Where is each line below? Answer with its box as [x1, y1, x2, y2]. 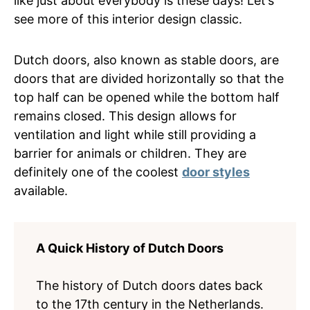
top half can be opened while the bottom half [14, 90, 280, 104]
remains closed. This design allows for [14, 109, 237, 123]
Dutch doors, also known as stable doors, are [14, 53, 279, 67]
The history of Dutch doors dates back [36, 278, 263, 293]
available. [14, 183, 68, 198]
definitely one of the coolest [14, 165, 182, 179]
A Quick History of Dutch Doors [36, 241, 224, 255]
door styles [182, 165, 250, 179]
